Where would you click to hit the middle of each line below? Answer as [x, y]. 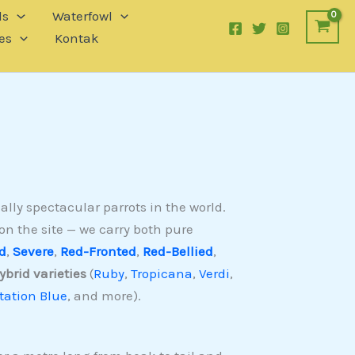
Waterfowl [82, 16]
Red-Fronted [98, 252]
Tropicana [161, 274]
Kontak [76, 38]
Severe [33, 252]
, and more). [104, 296]
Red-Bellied [177, 252]
